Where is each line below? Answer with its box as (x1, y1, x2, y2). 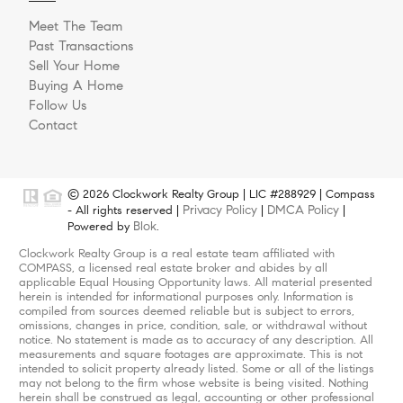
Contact (29, 117, 77, 134)
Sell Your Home (29, 58, 120, 75)
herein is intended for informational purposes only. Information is (18, 290, 354, 305)
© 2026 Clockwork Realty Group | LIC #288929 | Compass (67, 187, 375, 202)
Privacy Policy (183, 201, 257, 219)
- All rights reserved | (67, 203, 183, 219)
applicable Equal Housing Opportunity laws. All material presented (18, 275, 372, 291)
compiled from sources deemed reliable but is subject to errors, (18, 304, 354, 319)
